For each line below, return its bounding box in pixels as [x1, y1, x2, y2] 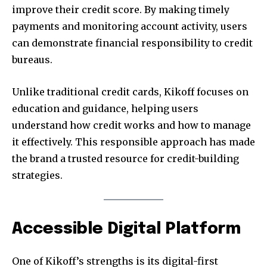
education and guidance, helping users [12, 102, 198, 114]
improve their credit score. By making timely [12, 3, 229, 15]
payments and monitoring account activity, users [12, 20, 247, 32]
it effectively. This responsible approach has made [12, 135, 255, 148]
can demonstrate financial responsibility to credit [12, 36, 253, 49]
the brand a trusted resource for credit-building [12, 152, 239, 164]
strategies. [12, 169, 63, 181]
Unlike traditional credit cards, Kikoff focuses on [12, 85, 249, 98]
